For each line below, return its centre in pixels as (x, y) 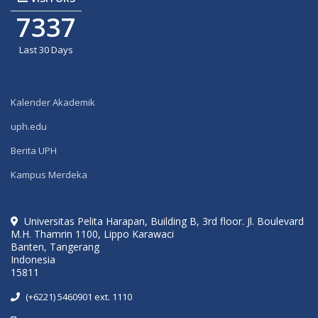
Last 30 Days (46, 50)
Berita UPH (34, 151)
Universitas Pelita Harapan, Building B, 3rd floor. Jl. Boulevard (164, 221)
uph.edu (29, 127)
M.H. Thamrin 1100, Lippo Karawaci (92, 234)
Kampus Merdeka (49, 175)
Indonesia (33, 260)
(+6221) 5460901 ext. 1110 (79, 297)
